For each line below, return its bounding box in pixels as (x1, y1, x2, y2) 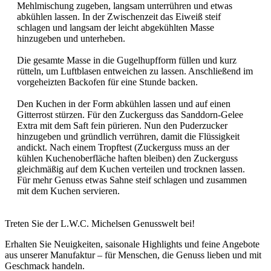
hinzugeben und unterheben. (17, 33, 128, 44)
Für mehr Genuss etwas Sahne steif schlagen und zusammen (17, 175, 247, 186)
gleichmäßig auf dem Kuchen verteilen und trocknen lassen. (17, 164, 245, 175)
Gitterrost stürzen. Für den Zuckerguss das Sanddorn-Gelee (17, 109, 243, 120)
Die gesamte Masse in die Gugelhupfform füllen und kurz (17, 55, 237, 66)
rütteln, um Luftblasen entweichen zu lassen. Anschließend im (17, 66, 253, 77)
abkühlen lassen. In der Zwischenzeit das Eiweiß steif (17, 11, 221, 22)
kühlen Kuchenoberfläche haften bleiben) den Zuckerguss (17, 153, 238, 164)
